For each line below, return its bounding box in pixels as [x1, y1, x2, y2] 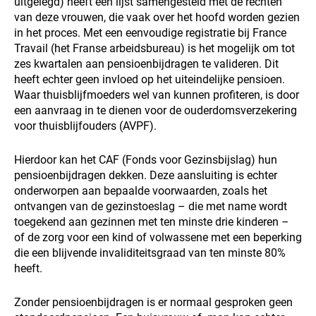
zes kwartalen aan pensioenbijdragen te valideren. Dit [14, 57, 279, 71]
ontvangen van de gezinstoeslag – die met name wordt [14, 200, 287, 214]
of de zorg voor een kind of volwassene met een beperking [14, 231, 302, 245]
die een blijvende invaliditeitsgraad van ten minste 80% [14, 246, 286, 260]
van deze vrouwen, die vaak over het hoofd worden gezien [14, 11, 300, 25]
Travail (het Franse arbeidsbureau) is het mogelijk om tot [14, 42, 295, 56]
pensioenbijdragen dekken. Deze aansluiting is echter [14, 169, 277, 183]
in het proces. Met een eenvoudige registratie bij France [14, 26, 286, 40]
